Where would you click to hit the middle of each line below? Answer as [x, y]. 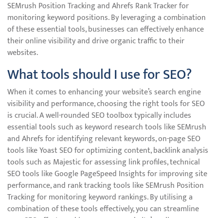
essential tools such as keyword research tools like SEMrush [107, 127]
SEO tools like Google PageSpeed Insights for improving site [107, 174]
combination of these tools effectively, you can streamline [103, 209]
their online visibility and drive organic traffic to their [96, 41]
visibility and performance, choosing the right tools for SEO [106, 104]
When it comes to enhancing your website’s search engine [104, 92]
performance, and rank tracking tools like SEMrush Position [106, 186]
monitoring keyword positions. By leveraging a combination [107, 18]
